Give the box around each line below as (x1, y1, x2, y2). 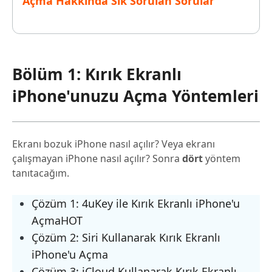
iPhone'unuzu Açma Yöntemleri (12, 85, 259, 107)
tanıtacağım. (12, 166, 69, 180)
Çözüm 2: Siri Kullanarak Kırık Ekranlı (32, 230, 220, 245)
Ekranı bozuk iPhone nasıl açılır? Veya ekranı (12, 137, 215, 151)
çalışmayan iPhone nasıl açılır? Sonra (12, 152, 182, 166)
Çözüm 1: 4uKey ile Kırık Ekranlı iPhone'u (32, 196, 240, 211)
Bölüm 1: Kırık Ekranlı (12, 63, 182, 86)
